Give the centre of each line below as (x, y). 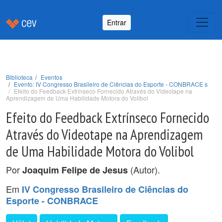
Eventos (52, 77)
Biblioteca (19, 77)
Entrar (117, 22)
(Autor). (144, 169)
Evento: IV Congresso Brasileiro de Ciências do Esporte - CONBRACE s (111, 84)
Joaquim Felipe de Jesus (75, 170)
